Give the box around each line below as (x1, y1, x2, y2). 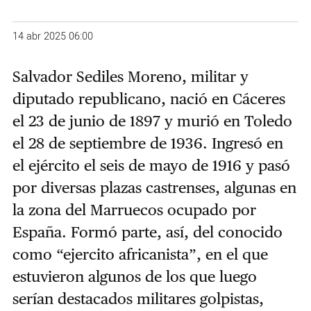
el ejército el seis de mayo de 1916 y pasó (12, 155, 290, 174)
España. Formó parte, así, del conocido (12, 222, 283, 241)
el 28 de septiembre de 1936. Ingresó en (12, 133, 283, 152)
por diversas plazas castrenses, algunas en (12, 178, 296, 196)
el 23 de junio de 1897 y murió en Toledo (12, 111, 292, 130)
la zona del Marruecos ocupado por (12, 200, 256, 219)
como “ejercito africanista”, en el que (12, 244, 268, 263)
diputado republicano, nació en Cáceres (12, 89, 285, 108)
